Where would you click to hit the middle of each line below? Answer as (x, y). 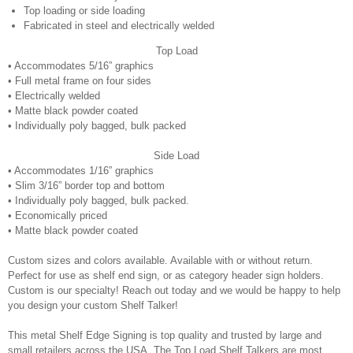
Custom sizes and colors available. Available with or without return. (160, 260)
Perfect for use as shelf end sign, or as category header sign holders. (166, 275)
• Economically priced (58, 216)
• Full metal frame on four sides (80, 81)
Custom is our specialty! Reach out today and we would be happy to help (174, 290)
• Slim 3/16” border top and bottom (86, 186)
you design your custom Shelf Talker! (93, 305)
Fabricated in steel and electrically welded (119, 26)
